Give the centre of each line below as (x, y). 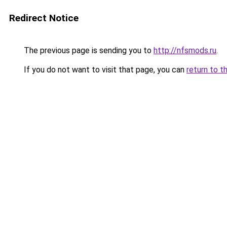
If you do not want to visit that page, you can (104, 70)
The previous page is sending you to (88, 50)
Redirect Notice (44, 18)
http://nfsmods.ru (185, 50)
